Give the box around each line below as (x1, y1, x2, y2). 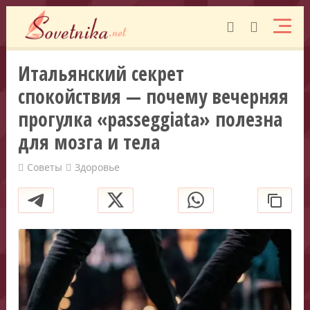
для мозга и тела (18, 128, 161, 155)
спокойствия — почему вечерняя (18, 82, 289, 109)
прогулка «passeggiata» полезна (18, 105, 283, 132)
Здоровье (75, 160, 120, 174)
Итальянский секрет (18, 60, 185, 86)
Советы (27, 160, 63, 174)
